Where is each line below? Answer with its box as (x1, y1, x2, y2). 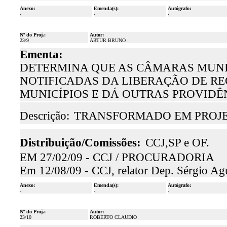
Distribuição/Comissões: (19, 136, 141, 149)
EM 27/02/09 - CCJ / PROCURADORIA (19, 151, 214, 164)
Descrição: (19, 109, 69, 122)
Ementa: (19, 48, 63, 61)
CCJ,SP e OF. (145, 136, 209, 149)
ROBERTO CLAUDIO (89, 214, 137, 220)
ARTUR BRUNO (89, 37, 126, 43)
